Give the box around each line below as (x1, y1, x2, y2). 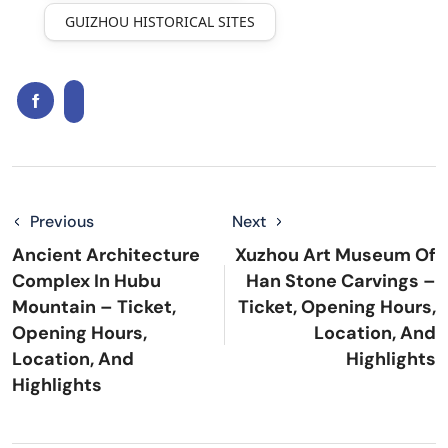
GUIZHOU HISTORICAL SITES (65, 12, 255, 32)
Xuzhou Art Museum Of (235, 243, 436, 268)
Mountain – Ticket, (12, 295, 176, 320)
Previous (30, 211, 94, 233)
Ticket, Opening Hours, (238, 295, 436, 320)
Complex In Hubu (12, 269, 161, 294)
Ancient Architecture (12, 243, 200, 268)
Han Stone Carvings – (246, 269, 436, 294)
